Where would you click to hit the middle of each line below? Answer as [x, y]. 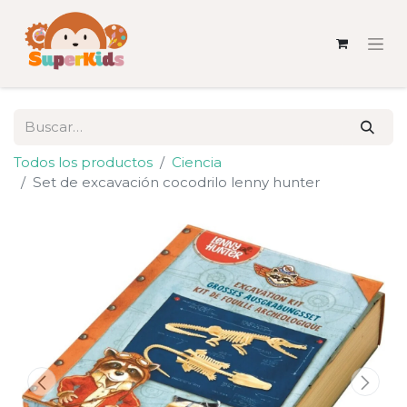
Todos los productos [83, 162]
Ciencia [197, 162]
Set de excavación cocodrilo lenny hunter [176, 182]
